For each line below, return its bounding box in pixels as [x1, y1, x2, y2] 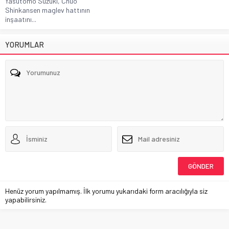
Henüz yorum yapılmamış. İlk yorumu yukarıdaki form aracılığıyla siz [5, 186, 208, 195]
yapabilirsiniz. [5, 195, 47, 204]
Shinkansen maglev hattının [5, 5, 90, 14]
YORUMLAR [5, 39, 44, 49]
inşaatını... [5, 14, 36, 24]
